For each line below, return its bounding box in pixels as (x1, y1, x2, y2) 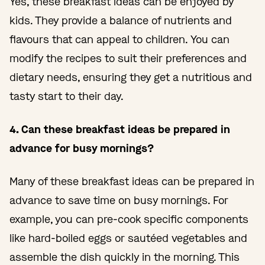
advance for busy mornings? (9, 141, 154, 156)
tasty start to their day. (9, 89, 124, 104)
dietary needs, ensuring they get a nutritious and (9, 70, 252, 85)
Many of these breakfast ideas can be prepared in (9, 174, 254, 189)
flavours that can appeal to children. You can (9, 32, 230, 47)
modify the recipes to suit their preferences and (9, 51, 247, 66)
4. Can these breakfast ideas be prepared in (9, 122, 230, 137)
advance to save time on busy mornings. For (9, 193, 228, 208)
